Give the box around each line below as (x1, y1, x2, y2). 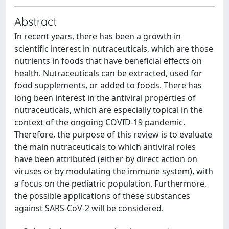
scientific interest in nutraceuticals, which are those (14, 43, 213, 54)
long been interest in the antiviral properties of (14, 92, 196, 103)
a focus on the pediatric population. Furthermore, (14, 178, 207, 189)
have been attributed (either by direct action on (14, 153, 197, 165)
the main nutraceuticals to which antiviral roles (14, 141, 196, 152)
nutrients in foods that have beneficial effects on (14, 55, 202, 66)
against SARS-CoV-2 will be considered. (14, 202, 164, 214)
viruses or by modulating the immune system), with (14, 166, 213, 177)
